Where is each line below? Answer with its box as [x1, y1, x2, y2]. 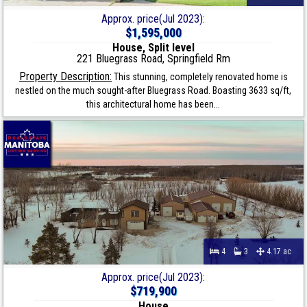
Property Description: [19, 70, 112, 84]
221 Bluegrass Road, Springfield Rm [76, 52, 230, 66]
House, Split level [112, 41, 195, 55]
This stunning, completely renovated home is [111, 71, 288, 83]
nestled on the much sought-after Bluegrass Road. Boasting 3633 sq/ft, [15, 85, 292, 97]
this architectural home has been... [86, 99, 221, 110]
